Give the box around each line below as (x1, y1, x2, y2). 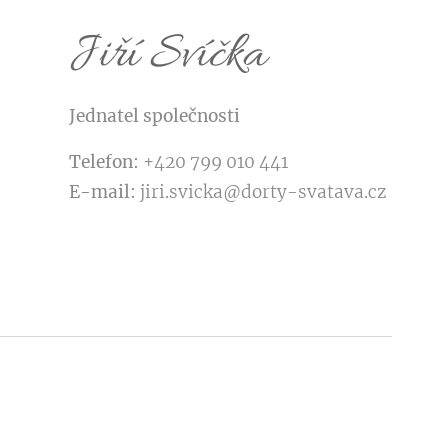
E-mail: (68, 180, 136, 203)
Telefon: (68, 150, 143, 173)
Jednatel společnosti (68, 104, 240, 127)
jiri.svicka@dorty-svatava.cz (135, 180, 386, 203)
